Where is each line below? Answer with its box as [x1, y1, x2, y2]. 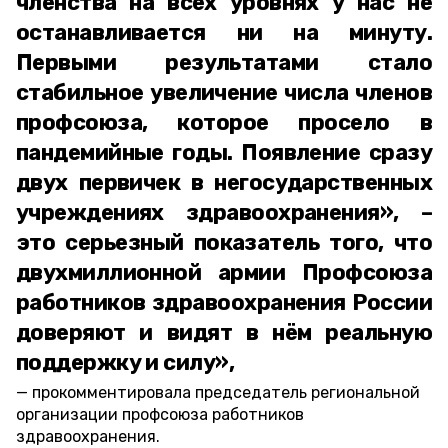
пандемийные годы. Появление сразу [16, 139, 432, 166]
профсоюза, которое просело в [16, 109, 432, 136]
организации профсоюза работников [16, 405, 304, 424]
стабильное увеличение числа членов [16, 79, 432, 106]
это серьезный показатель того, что [16, 229, 432, 256]
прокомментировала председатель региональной [32, 383, 420, 402]
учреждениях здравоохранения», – [16, 199, 432, 226]
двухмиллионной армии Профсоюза [16, 259, 432, 286]
